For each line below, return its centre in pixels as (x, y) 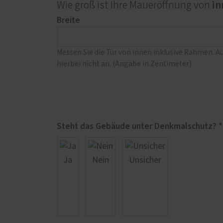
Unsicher (145, 161)
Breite (68, 20)
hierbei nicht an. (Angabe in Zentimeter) (124, 64)
